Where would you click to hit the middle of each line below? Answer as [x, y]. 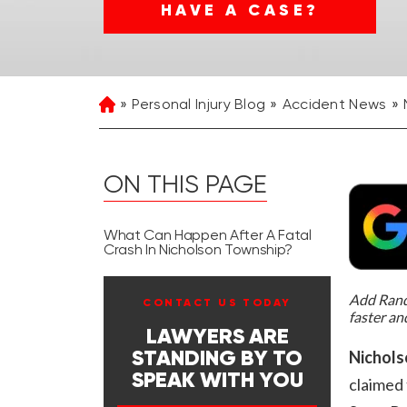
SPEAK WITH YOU [217, 381]
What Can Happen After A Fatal [208, 236]
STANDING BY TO [217, 359]
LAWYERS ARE [217, 337]
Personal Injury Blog [199, 105]
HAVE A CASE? [240, 10]
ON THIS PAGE [185, 185]
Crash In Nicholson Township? [199, 251]
